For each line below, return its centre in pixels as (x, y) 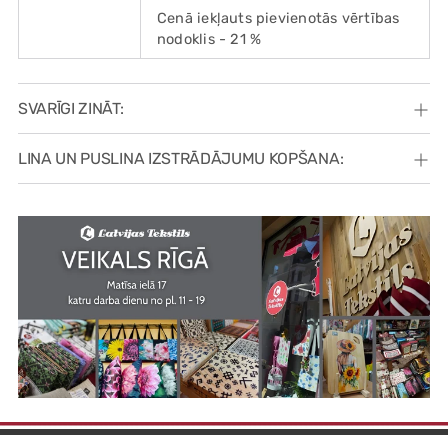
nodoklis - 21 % (209, 39)
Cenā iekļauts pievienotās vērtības (278, 18)
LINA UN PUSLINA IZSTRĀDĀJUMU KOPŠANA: (181, 159)
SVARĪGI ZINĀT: (71, 109)
